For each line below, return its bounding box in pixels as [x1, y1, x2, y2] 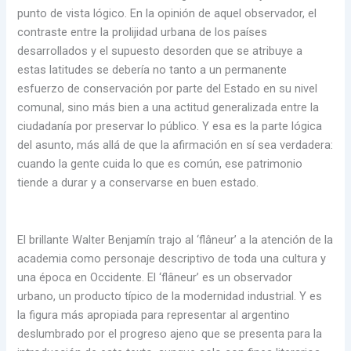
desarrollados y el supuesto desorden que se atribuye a [17, 43, 303, 58]
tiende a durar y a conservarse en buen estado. [17, 175, 259, 190]
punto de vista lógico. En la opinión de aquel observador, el [17, 5, 317, 20]
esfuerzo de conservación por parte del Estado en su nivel [17, 81, 318, 96]
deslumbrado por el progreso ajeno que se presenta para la [17, 327, 323, 342]
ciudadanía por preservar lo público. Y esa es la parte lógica [17, 118, 323, 133]
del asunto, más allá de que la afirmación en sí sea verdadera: [17, 137, 334, 152]
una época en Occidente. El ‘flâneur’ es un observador [17, 270, 293, 285]
